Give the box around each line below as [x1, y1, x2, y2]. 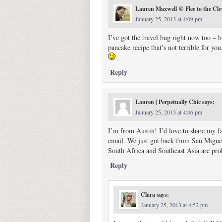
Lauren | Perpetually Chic [135, 98, 201, 106]
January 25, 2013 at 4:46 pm [135, 108, 202, 116]
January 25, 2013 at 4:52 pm [141, 201, 208, 209]
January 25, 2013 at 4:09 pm [135, 15, 202, 23]
